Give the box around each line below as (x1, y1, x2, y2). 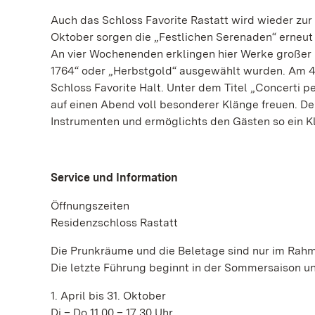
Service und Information (51, 170, 178, 184)
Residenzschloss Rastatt (51, 215, 178, 229)
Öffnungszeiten (51, 198, 129, 212)
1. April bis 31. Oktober (51, 288, 166, 302)
